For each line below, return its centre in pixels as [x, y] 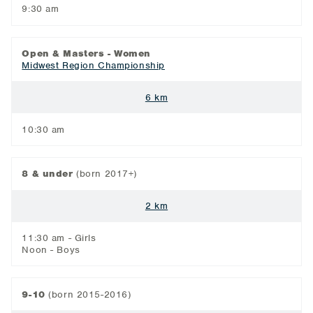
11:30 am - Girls [59, 238]
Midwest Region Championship [93, 66]
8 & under [48, 174]
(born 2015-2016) [88, 294]
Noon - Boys [51, 249]
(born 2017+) [105, 174]
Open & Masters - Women [87, 54]
